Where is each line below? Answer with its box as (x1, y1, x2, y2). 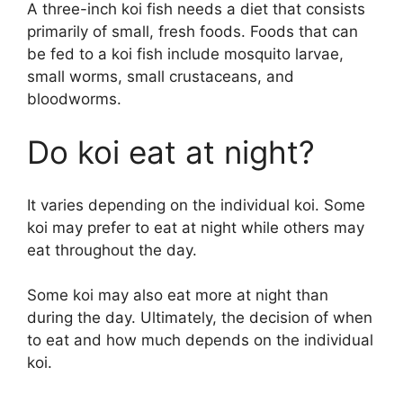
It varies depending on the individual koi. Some (27, 195, 365, 214)
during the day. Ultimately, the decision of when (27, 309, 372, 327)
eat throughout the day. (27, 240, 197, 259)
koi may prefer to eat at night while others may (27, 218, 364, 237)
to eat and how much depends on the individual (27, 331, 373, 350)
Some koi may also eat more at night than (27, 286, 328, 305)
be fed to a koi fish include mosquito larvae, (27, 44, 344, 63)
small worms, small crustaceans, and (27, 67, 294, 85)
